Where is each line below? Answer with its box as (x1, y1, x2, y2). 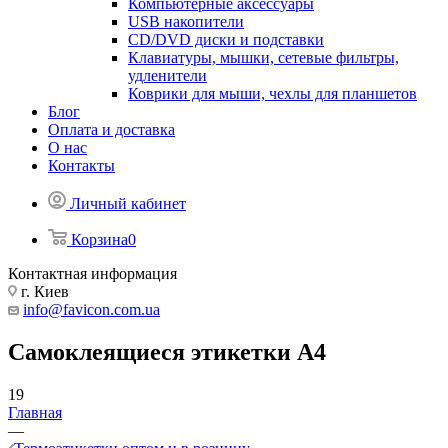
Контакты (48, 157, 115, 174)
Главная (8, 403, 62, 421)
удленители (128, 67, 207, 84)
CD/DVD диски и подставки (128, 31, 324, 48)
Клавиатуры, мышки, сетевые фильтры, (128, 49, 399, 66)
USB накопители (128, 13, 244, 30)
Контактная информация (8, 265, 177, 282)
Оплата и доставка (48, 121, 175, 138)
